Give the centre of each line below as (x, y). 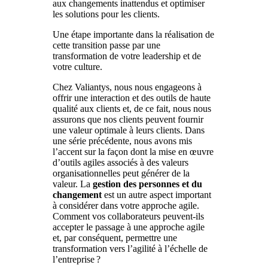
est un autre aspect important (156, 195)
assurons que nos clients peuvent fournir (128, 120)
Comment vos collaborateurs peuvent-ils (128, 217)
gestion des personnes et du (147, 184)
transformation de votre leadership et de (127, 56)
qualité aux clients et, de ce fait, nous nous (132, 109)
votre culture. (77, 67)
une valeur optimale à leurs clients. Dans (129, 130)
